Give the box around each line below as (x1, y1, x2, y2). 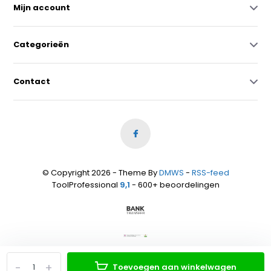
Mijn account (13, 1, 71, 13)
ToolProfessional (51, 178, 120, 191)
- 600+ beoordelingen (129, 178, 220, 191)
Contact (13, 75, 51, 87)
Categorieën (13, 38, 70, 50)
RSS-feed (191, 166, 229, 178)
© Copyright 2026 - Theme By (42, 166, 159, 178)
